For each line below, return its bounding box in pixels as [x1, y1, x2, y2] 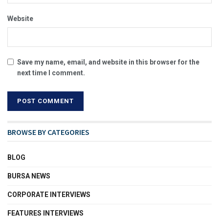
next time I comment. [17, 68, 85, 77]
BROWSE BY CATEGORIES [7, 127, 89, 137]
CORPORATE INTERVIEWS [7, 190, 90, 198]
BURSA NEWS [7, 172, 50, 180]
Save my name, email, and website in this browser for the [17, 58, 199, 66]
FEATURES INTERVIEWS [7, 209, 84, 217]
